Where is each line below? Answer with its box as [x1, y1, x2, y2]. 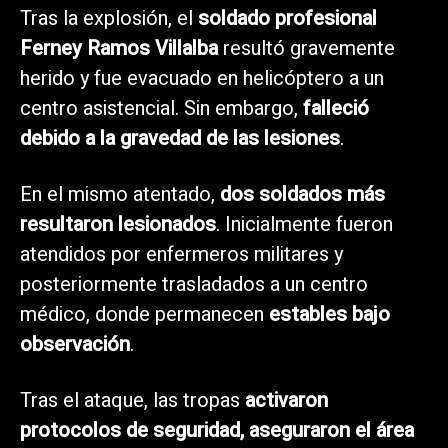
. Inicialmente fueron [216, 209, 393, 239]
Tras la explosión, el [20, 3, 198, 33]
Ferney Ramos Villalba [20, 33, 218, 63]
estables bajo [269, 299, 390, 329]
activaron [245, 385, 328, 415]
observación [20, 329, 130, 359]
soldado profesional [198, 3, 377, 33]
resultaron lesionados [20, 209, 216, 239]
